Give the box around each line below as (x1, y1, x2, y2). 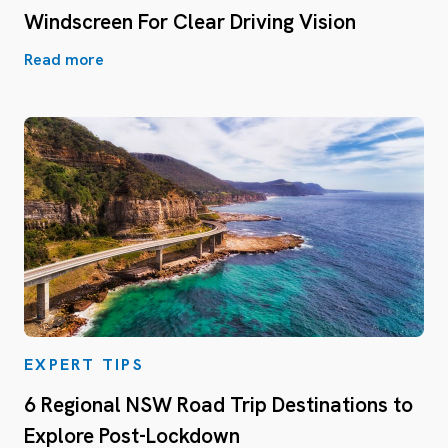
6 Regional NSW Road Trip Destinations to (24, 391, 413, 418)
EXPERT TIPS (24, 354, 144, 375)
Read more (24, 49, 104, 70)
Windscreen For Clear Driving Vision (24, 8, 356, 35)
